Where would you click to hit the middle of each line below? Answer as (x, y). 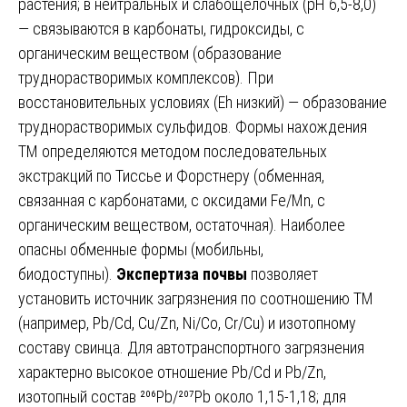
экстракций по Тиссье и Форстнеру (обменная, (171, 175)
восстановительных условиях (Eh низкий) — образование (203, 102)
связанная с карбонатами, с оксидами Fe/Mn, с (172, 200)
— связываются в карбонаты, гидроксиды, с (161, 28)
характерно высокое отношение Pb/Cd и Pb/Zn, (172, 372)
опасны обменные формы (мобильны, (141, 249)
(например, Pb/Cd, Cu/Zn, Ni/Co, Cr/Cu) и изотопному (187, 323)
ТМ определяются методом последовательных (173, 151)
